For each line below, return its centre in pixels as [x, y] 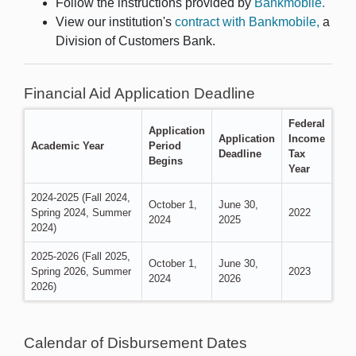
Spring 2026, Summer [81, 271]
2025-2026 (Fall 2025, [81, 256]
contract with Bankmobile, [247, 22]
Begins [166, 161]
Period [165, 146]
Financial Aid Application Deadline [139, 93]
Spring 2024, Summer [81, 213]
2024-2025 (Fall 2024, [81, 197]
